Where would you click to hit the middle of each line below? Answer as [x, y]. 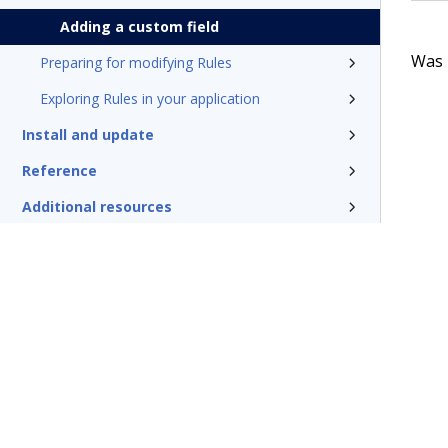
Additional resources [97, 206]
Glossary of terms [87, 242]
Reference [59, 170]
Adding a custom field [139, 26]
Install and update [88, 134]
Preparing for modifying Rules [136, 62]
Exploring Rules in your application [150, 98]
